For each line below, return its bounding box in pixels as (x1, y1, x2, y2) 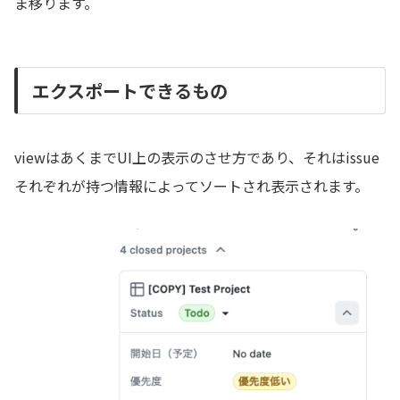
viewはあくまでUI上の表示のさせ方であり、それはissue (14, 146, 379, 169)
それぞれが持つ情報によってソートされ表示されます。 (14, 175, 369, 197)
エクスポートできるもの (32, 78, 228, 104)
